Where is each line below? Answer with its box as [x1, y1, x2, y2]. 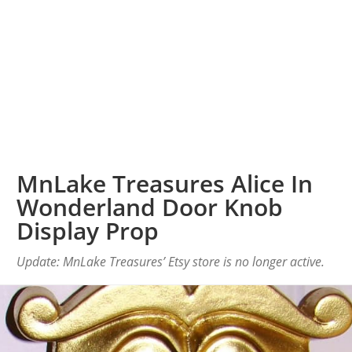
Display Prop [16, 214, 159, 247]
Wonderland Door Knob [16, 191, 284, 224]
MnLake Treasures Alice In [16, 167, 313, 200]
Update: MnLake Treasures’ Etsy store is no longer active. [16, 253, 325, 271]
